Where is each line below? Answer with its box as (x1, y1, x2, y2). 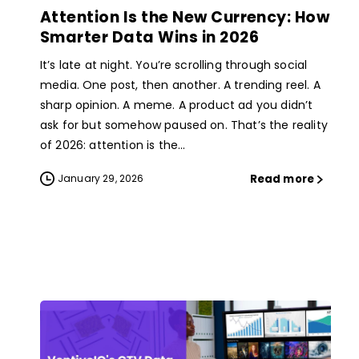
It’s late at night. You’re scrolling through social (40, 56, 308, 73)
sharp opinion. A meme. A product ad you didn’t (40, 96, 313, 113)
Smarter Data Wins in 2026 (40, 26, 259, 48)
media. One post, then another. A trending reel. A (40, 76, 321, 93)
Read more (249, 171, 314, 187)
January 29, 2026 (58, 171, 144, 185)
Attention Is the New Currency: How (40, 6, 330, 28)
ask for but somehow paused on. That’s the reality (40, 116, 328, 133)
